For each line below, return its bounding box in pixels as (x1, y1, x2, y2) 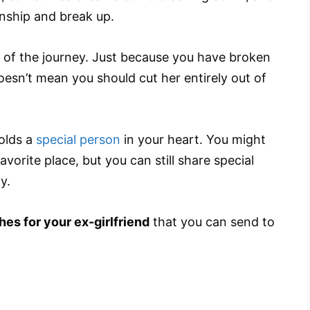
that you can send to (149, 214, 275, 229)
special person (36, 131, 120, 147)
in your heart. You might (120, 131, 266, 147)
